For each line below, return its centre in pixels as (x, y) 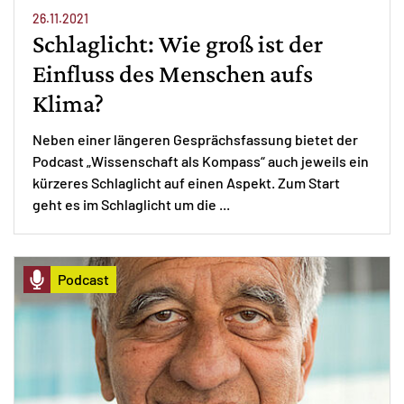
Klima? (68, 103)
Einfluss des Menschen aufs (173, 73)
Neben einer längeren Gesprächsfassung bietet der (195, 139)
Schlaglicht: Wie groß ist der (178, 43)
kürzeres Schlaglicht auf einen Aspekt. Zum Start (186, 182)
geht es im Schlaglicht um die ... (133, 204)
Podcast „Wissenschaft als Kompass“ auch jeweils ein (201, 161)
